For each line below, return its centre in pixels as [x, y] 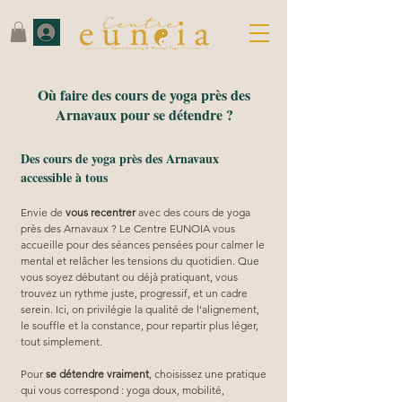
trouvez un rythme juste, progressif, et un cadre [135, 293]
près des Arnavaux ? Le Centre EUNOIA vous [129, 228]
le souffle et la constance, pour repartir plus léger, [141, 325]
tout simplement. [61, 341]
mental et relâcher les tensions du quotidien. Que [141, 260]
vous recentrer [100, 212]
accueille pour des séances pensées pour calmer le [144, 244]
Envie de [43, 212]
